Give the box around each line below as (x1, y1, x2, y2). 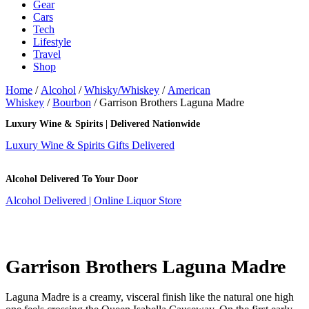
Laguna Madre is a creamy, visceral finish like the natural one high (6, 290, 294, 303)
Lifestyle (33, 36, 71, 48)
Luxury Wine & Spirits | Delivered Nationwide (6, 119, 200, 129)
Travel (33, 48, 61, 60)
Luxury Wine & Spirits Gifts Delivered (6, 139, 175, 151)
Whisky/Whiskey (84, 84, 159, 96)
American (168, 84, 210, 96)
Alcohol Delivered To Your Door (6, 174, 138, 184)
